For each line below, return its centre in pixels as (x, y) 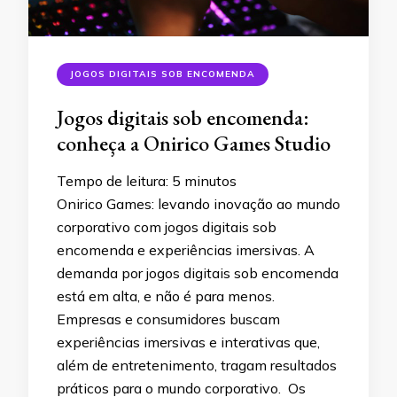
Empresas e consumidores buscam (168, 319)
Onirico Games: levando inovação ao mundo (198, 203)
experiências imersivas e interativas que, (188, 342)
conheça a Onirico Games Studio (194, 143)
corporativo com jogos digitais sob (167, 226)
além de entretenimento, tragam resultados (197, 365)
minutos (210, 180)
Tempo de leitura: (114, 180)
